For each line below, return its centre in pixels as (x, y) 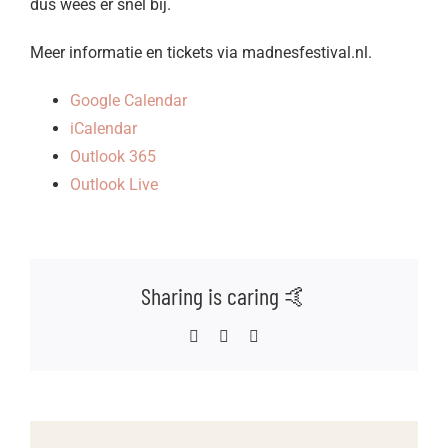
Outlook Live (114, 184)
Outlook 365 (113, 156)
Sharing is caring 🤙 (224, 296)
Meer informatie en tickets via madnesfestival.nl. (201, 52)
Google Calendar (128, 100)
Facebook (229, 336)
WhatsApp (262, 336)
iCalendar (103, 128)
